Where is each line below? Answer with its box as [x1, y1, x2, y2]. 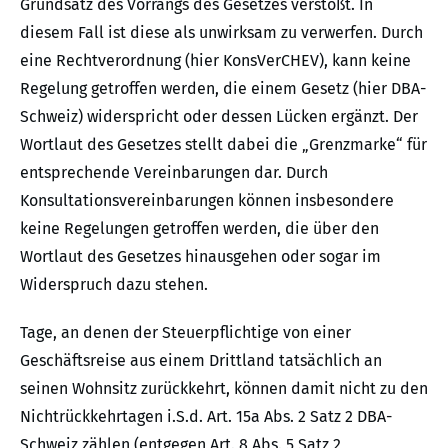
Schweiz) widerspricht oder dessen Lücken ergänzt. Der [20, 107, 418, 127]
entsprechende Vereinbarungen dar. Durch [20, 163, 328, 183]
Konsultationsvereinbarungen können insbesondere [20, 191, 394, 211]
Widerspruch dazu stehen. [20, 275, 208, 295]
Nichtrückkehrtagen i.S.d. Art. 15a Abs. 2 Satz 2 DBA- [20, 407, 392, 427]
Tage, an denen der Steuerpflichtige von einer [20, 323, 351, 343]
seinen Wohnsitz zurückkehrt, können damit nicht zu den [20, 379, 428, 399]
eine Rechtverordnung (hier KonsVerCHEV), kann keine [20, 51, 411, 71]
